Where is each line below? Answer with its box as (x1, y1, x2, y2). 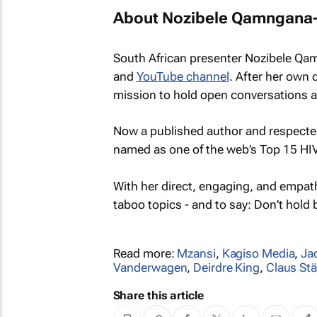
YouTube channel (136, 69, 229, 83)
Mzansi (177, 246, 216, 260)
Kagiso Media (221, 246, 295, 260)
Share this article (113, 288, 204, 302)
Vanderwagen (113, 260, 188, 275)
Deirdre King (193, 260, 260, 275)
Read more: (113, 246, 178, 260)
